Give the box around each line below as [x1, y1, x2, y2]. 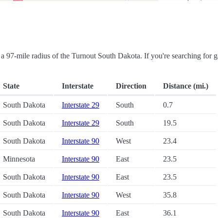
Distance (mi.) [163, 82, 208, 91]
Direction [116, 82, 146, 91]
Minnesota [3, 155, 35, 163]
